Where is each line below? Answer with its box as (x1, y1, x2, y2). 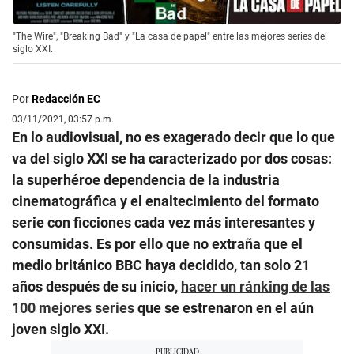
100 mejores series (12, 299, 134, 317)
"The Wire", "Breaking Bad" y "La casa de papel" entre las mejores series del (13, 31, 327, 43)
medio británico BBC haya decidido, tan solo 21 (12, 257, 310, 274)
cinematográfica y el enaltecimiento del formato (12, 193, 319, 210)
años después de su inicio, (12, 278, 181, 296)
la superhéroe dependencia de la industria (12, 171, 280, 189)
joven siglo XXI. (12, 321, 109, 338)
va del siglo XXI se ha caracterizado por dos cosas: (12, 150, 332, 168)
